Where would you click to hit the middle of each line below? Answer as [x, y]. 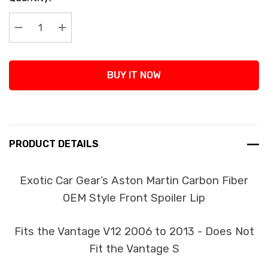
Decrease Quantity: [65, 42]
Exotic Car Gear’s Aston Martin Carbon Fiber [134, 181]
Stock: [23, 12]
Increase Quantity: [106, 42]
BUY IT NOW [134, 75]
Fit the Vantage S [134, 249]
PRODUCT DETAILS [54, 144]
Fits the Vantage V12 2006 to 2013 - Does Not [134, 232]
